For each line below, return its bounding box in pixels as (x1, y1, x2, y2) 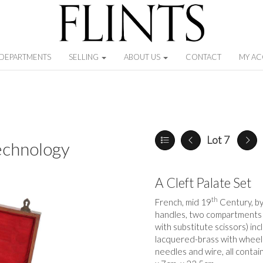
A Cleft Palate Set (155, 175, 251, 191)
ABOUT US (124, 52, 163, 62)
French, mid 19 (155, 197, 211, 207)
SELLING (69, 52, 101, 62)
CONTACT (186, 52, 222, 62)
